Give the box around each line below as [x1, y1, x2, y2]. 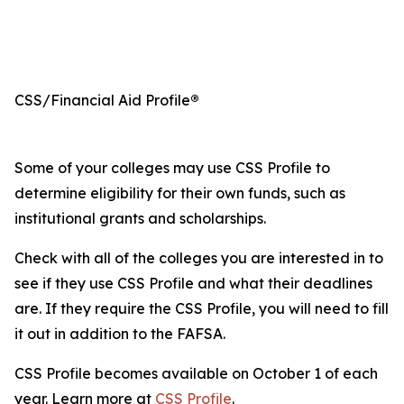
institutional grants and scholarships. [14, 209, 266, 227]
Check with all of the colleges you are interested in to [14, 249, 383, 267]
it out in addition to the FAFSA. [14, 325, 225, 343]
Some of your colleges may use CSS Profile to [14, 159, 330, 177]
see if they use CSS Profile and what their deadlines [14, 274, 372, 292]
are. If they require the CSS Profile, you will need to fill [14, 299, 389, 317]
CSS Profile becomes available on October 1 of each [14, 364, 378, 382]
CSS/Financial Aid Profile [14, 91, 190, 109]
